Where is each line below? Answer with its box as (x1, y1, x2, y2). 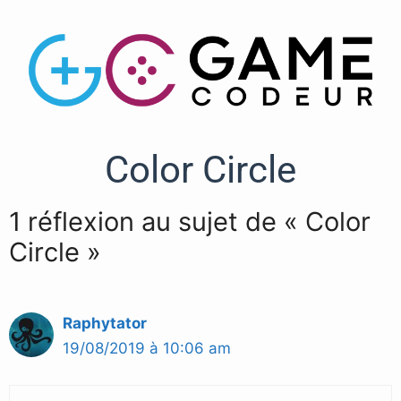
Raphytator (63, 314, 147, 333)
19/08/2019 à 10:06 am (63, 339, 231, 358)
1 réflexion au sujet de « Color (9, 206, 371, 238)
